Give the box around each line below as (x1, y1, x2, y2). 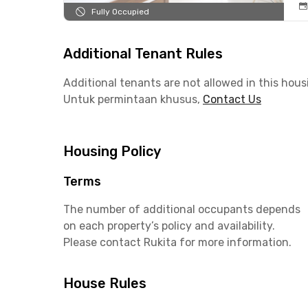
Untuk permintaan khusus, (63, 93, 200, 106)
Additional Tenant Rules (63, 45, 223, 62)
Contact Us (203, 93, 261, 106)
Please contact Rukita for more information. (63, 236, 291, 249)
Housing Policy (63, 143, 161, 159)
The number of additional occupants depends (63, 203, 300, 216)
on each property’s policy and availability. (63, 219, 275, 232)
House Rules (63, 275, 146, 291)
